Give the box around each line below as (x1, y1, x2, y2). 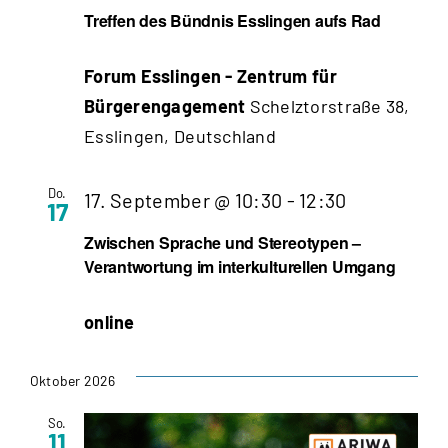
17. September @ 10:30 (84, 187, 283, 212)
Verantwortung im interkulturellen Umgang (84, 254, 396, 278)
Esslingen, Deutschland (84, 124, 276, 147)
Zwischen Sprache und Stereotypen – (84, 230, 361, 254)
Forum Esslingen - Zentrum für (84, 64, 337, 87)
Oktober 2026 (30, 371, 116, 389)
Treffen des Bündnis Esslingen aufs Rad (84, 8, 381, 32)
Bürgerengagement (84, 94, 250, 117)
